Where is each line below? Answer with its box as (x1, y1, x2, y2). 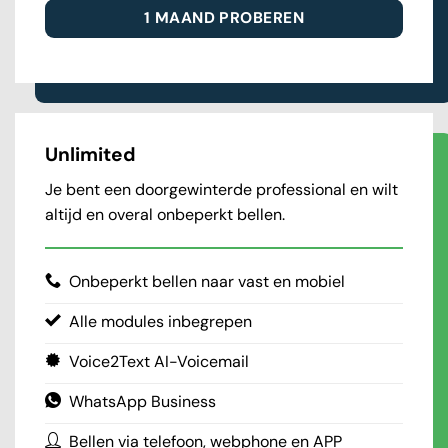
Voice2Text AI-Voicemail (69, 351, 249, 373)
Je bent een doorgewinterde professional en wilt (45, 178, 398, 200)
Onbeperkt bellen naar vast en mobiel (69, 271, 345, 293)
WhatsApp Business (69, 391, 216, 413)
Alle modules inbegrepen (69, 311, 252, 333)
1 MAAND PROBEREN (143, 7, 305, 28)
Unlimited (45, 142, 136, 168)
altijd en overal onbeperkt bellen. (45, 203, 289, 225)
